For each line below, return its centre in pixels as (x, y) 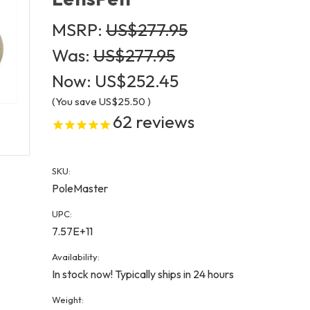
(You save (74, 101)
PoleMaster (80, 188)
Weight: (68, 299)
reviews (163, 122)
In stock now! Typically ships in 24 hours (143, 274)
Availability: (76, 256)
